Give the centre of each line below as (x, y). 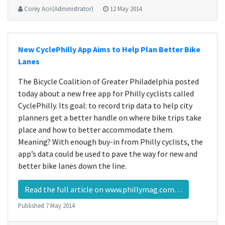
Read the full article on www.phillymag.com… (103, 189)
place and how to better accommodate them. (96, 130)
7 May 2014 (60, 205)
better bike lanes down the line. (72, 166)
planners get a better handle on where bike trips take (110, 118)
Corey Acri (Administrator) (59, 9)
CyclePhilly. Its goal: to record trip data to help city (105, 105)
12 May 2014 (126, 9)
